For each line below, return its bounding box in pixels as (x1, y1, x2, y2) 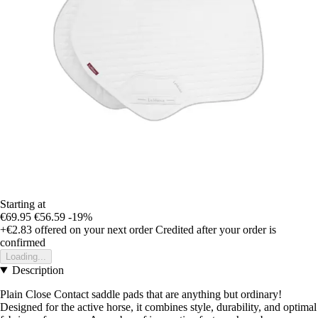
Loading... (6, 251, 46, 263)
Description (11, 264, 64, 277)
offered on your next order (32, 224, 153, 236)
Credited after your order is (155, 224, 276, 236)
